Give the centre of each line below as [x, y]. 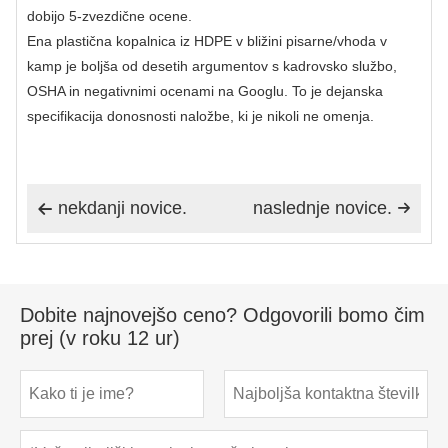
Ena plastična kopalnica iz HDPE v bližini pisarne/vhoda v [207, 40]
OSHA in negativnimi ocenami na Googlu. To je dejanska [205, 90]
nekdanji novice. [122, 207]
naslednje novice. [322, 207]
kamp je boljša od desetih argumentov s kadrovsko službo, [212, 65]
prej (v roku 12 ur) [100, 338]
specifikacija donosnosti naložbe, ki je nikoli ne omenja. [200, 115]
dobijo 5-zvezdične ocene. [109, 15]
